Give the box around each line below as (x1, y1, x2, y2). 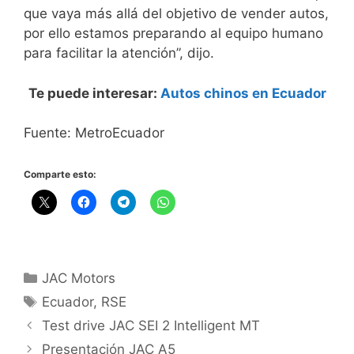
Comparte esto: (24, 168, 96, 180)
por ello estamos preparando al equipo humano (24, 25, 323, 42)
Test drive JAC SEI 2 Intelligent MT (42, 317, 261, 333)
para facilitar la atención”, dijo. (24, 45, 214, 62)
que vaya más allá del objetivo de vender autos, (24, 6, 329, 22)
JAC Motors (42, 269, 116, 286)
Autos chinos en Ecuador (160, 85, 326, 101)
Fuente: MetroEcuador (24, 125, 164, 141)
